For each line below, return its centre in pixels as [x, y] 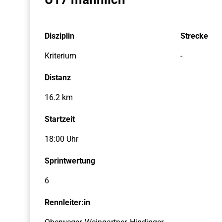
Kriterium [60, 56]
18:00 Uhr [61, 139]
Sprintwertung [70, 161]
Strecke [194, 36]
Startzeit [60, 119]
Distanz [58, 78]
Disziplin [59, 36]
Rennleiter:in [67, 202]
